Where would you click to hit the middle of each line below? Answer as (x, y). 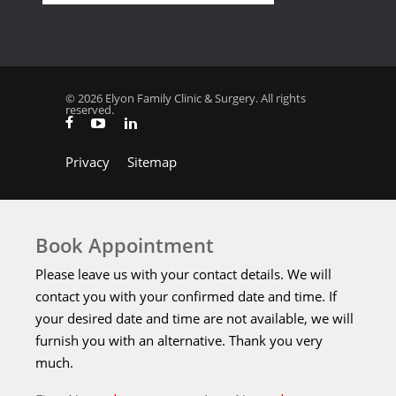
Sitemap (152, 161)
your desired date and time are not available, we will (194, 318)
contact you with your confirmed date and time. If (186, 296)
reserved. (90, 110)
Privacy (88, 161)
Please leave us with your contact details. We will (183, 274)
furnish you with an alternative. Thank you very (179, 340)
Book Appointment (125, 244)
